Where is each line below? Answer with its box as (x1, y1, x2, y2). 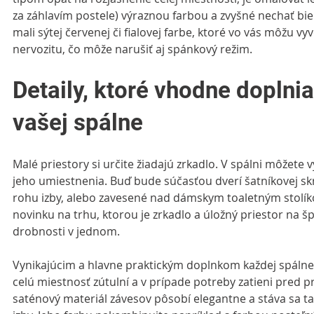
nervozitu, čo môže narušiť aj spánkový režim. (13, 41, 252, 57)
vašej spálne (13, 109, 143, 136)
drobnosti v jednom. (13, 224, 120, 239)
